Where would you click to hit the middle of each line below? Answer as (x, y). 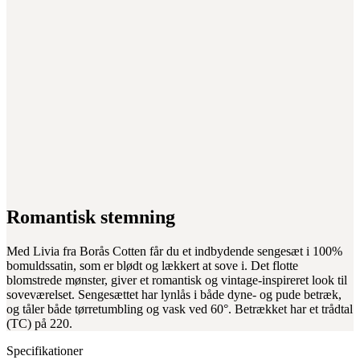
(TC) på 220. (39, 323)
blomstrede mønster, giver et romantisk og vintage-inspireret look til (177, 280)
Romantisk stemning (91, 217)
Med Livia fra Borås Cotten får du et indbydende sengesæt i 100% (174, 251)
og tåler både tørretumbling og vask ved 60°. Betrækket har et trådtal (180, 309)
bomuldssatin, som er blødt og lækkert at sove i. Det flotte (152, 265)
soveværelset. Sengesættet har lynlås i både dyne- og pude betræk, (174, 294)
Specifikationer (45, 350)
